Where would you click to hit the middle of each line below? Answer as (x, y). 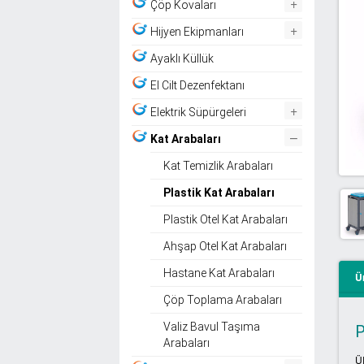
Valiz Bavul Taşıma (212, 326)
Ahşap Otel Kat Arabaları (225, 246)
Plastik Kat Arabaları (219, 192)
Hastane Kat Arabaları (219, 273)
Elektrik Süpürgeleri (198, 112)
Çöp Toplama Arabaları (223, 299)
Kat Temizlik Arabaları (218, 165)
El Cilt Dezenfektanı (197, 85)
